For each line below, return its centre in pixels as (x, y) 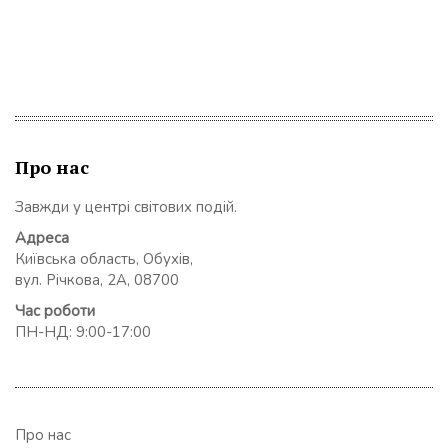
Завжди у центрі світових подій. (126, 206)
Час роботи (55, 310)
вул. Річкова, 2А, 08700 (97, 279)
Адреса (42, 237)
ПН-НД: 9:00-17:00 (83, 331)
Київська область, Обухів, (104, 258)
